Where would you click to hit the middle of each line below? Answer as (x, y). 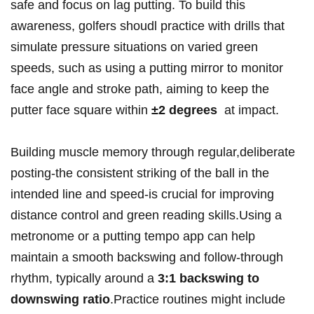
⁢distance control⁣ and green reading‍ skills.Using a (146, 216)
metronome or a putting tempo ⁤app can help (133, 237)
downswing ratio (60, 300)
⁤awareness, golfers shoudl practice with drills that (148, 26)
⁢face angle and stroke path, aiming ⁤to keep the (140, 89)
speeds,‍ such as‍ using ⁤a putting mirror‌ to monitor (147, 68)
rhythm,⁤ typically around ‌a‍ (84, 279)
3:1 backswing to (209, 279)
